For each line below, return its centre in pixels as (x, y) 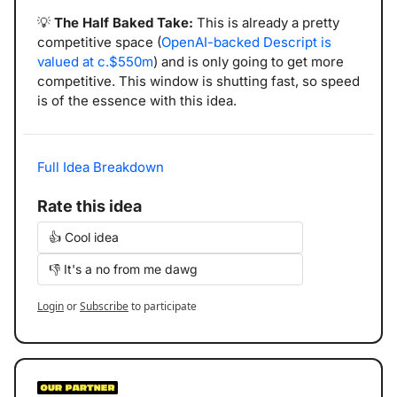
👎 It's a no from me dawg (123, 269)
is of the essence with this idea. (137, 101)
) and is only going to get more (249, 62)
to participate (164, 307)
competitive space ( (99, 43)
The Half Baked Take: (125, 23)
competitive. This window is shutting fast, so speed (198, 82)
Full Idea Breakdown (101, 167)
